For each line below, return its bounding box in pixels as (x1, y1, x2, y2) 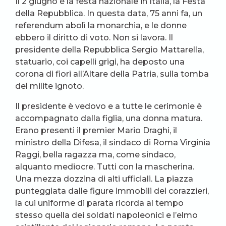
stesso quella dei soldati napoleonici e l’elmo (15, 210, 198, 220)
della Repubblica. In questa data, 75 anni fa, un (15, 9, 202, 18)
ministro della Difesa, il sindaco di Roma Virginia (15, 138, 210, 147)
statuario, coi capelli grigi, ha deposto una (15, 57, 185, 67)
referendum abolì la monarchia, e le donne (15, 21, 187, 30)
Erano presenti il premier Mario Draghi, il (15, 126, 177, 135)
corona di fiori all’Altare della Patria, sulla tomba (15, 69, 209, 79)
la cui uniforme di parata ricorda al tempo (15, 198, 184, 208)
